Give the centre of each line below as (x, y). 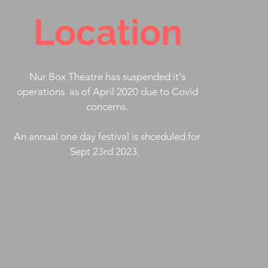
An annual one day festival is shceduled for (107, 136)
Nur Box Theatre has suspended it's (107, 77)
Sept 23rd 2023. (107, 151)
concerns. (107, 106)
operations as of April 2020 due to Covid (107, 92)
